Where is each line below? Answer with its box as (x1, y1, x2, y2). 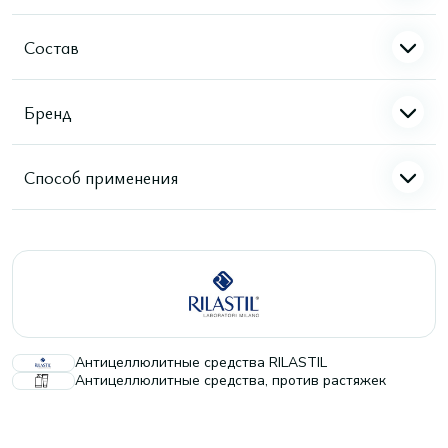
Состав (24, 34, 79, 59)
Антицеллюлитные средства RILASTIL (75, 353, 327, 372)
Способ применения (24, 164, 178, 189)
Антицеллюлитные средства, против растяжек (75, 371, 386, 390)
